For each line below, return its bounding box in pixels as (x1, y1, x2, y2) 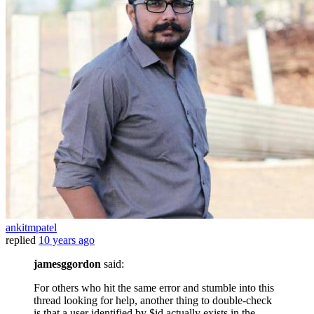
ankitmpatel (6, 221, 57, 234)
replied (6, 234, 36, 247)
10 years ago (39, 234, 95, 247)
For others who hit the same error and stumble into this (34, 282, 274, 294)
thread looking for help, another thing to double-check (34, 294, 272, 307)
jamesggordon (34, 258, 101, 271)
